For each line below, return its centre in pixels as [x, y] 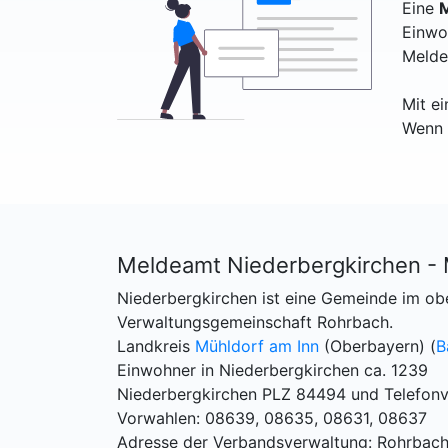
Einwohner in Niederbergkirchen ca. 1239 [272, 370]
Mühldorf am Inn [257, 346]
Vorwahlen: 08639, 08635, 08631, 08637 [272, 418]
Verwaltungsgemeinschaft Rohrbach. [255, 322]
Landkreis [156, 346]
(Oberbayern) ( [377, 346]
